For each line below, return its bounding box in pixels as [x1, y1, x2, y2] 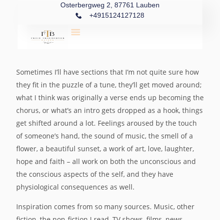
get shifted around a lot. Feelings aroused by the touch [16, 118, 197, 128]
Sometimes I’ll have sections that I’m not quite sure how [16, 67, 199, 77]
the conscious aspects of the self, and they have [16, 169, 173, 179]
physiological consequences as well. [16, 182, 135, 192]
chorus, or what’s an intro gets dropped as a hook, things [16, 106, 203, 115]
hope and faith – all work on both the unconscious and [16, 157, 196, 166]
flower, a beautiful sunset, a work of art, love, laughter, [16, 144, 194, 153]
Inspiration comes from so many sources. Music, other [16, 202, 194, 211]
